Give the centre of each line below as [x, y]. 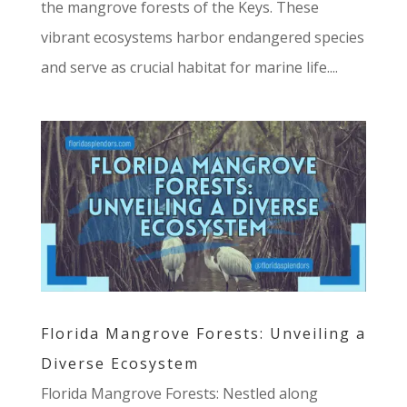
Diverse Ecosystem [119, 363]
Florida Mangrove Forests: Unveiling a [203, 333]
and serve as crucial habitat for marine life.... [189, 68]
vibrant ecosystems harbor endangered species [202, 38]
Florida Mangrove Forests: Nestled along [179, 393]
